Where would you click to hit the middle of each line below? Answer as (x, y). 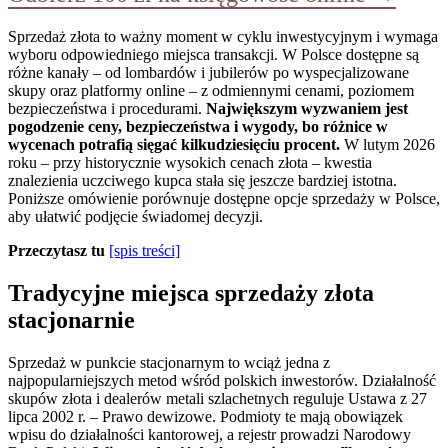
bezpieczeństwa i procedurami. (107, 108)
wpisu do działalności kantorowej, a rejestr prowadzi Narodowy (209, 434)
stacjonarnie (71, 319)
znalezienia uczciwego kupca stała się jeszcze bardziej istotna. (202, 180)
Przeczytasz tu (56, 250)
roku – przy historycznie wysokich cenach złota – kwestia (190, 162)
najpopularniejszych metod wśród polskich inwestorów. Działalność (222, 380)
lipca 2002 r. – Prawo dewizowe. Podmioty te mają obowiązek (205, 416)
